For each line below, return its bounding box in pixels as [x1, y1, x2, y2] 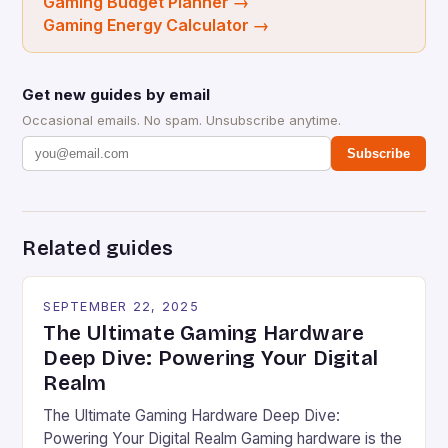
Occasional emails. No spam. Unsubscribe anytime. [22, 112, 342, 129]
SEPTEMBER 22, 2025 [43, 299, 199, 315]
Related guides [22, 236, 174, 261]
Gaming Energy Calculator [43, 15, 250, 36]
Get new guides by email [22, 85, 211, 105]
